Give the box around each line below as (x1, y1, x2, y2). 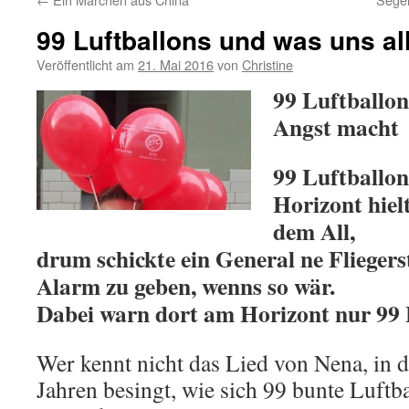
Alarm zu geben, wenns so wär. (37, 268, 335, 303)
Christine (242, 55, 293, 74)
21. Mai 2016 (138, 55, 214, 74)
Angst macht (273, 110, 399, 144)
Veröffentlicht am (37, 55, 134, 74)
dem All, (273, 214, 355, 248)
